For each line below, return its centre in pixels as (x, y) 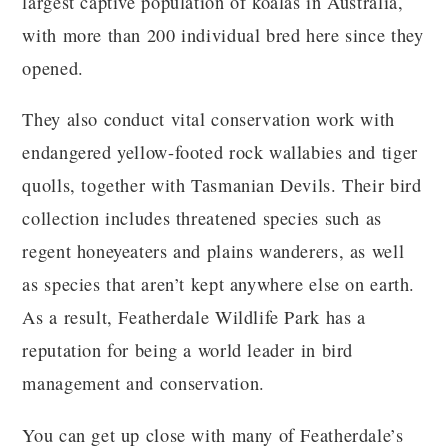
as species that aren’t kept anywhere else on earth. (219, 284)
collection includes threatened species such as (202, 218)
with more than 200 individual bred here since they (223, 34)
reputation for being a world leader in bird (188, 350)
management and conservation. (143, 383)
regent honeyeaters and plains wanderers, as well (213, 251)
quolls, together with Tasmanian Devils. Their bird (222, 185)
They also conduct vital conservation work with (208, 119)
